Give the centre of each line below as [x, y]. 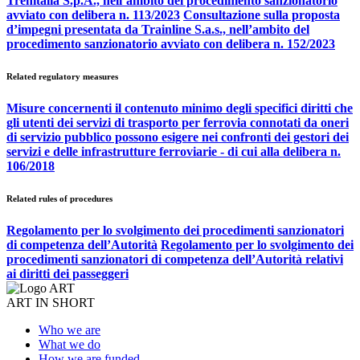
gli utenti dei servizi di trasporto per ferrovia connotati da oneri [178, 122]
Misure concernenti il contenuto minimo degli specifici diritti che [180, 108]
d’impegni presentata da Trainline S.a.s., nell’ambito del [158, 29]
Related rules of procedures [59, 198]
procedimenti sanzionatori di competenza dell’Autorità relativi [175, 259]
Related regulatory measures [62, 76]
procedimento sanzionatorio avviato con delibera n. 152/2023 [171, 43]
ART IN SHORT [51, 302]
